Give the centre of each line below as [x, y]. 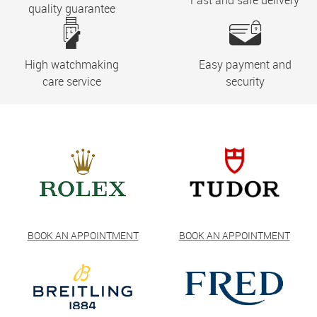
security [245, 81]
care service [72, 81]
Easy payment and [245, 64]
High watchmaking [72, 64]
